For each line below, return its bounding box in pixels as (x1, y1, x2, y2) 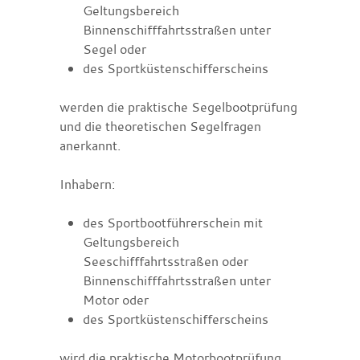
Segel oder (82, 39, 146, 58)
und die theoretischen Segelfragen (59, 117, 261, 135)
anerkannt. (59, 136, 121, 154)
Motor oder (82, 290, 149, 309)
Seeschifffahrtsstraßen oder (82, 252, 248, 270)
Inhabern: (59, 174, 115, 193)
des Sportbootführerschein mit (82, 213, 263, 231)
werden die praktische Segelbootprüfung (59, 97, 297, 116)
